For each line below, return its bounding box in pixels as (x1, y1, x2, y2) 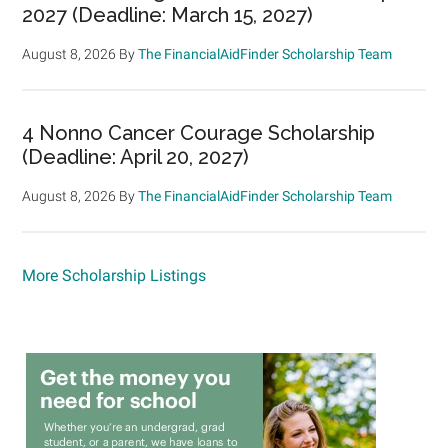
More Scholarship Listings (22, 265, 207, 285)
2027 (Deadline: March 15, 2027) (22, 2, 314, 27)
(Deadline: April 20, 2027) (22, 144, 250, 169)
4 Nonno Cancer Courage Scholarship (22, 120, 376, 145)
